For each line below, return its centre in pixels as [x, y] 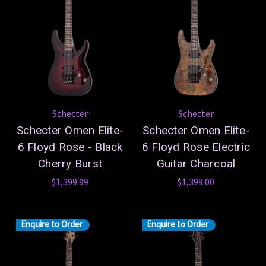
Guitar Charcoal [196, 163]
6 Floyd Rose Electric [196, 147]
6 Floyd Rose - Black [70, 147]
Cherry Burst [70, 163]
